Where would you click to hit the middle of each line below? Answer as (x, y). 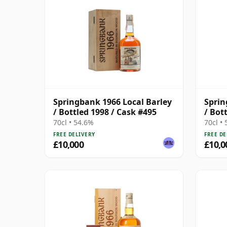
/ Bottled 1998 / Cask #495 (105, 112)
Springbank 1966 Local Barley (112, 102)
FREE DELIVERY (74, 134)
